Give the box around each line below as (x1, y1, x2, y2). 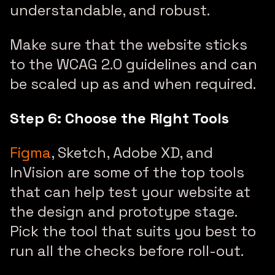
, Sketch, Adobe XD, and (51, 143, 213, 163)
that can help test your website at (10, 182, 250, 202)
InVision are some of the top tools (10, 163, 244, 182)
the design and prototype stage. (10, 202, 237, 222)
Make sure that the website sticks (10, 35, 247, 55)
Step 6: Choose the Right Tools (10, 109, 229, 128)
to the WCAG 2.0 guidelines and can (10, 55, 257, 74)
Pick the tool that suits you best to (10, 222, 256, 241)
